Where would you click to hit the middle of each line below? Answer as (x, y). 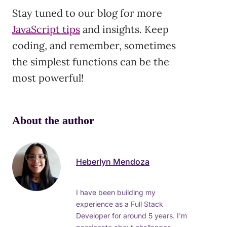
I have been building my (116, 192)
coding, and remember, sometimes (94, 46)
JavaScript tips (46, 29)
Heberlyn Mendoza (113, 162)
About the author (53, 121)
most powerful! (48, 78)
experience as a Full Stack (120, 204)
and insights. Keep (124, 29)
